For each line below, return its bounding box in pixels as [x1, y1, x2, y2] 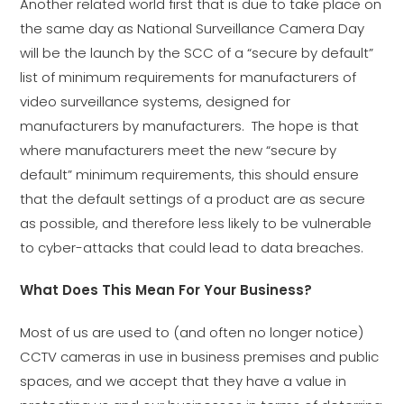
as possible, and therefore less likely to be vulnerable [20, 214, 372, 233]
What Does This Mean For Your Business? [20, 280, 313, 299]
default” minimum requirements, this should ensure [20, 165, 360, 184]
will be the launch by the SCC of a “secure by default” [20, 43, 374, 62]
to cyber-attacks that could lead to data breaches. [20, 238, 364, 257]
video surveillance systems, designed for [20, 92, 291, 111]
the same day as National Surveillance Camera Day [20, 19, 365, 38]
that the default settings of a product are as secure [20, 189, 366, 208]
